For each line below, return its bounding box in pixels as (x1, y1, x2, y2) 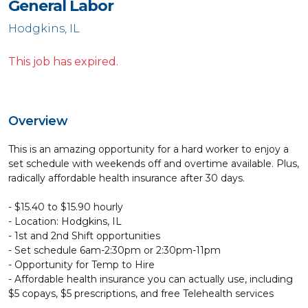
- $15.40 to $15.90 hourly (8, 201, 123, 213)
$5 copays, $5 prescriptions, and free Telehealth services (8, 287, 274, 300)
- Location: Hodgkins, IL (8, 215, 124, 228)
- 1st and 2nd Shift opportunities (8, 230, 160, 242)
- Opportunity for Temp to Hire (8, 258, 155, 271)
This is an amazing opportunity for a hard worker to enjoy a (8, 143, 289, 155)
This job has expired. (8, 55, 118, 68)
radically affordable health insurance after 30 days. (8, 172, 245, 184)
